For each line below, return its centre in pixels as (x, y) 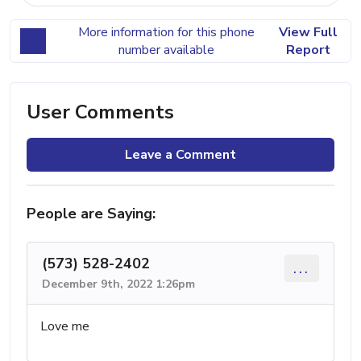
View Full (308, 32)
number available (166, 50)
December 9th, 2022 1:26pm (118, 284)
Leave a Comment (180, 154)
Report (308, 50)
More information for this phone (166, 32)
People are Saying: (91, 213)
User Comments (100, 112)
